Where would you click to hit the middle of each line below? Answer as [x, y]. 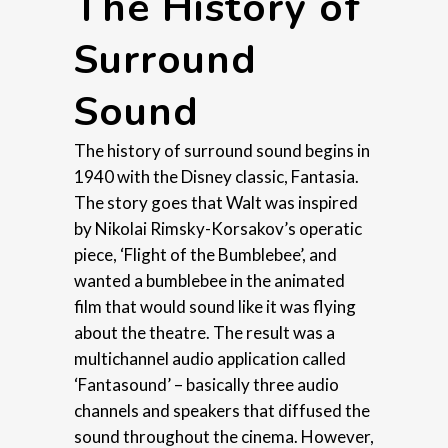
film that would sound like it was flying [215, 306]
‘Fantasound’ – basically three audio [206, 384]
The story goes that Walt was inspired [216, 202]
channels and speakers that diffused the [222, 410]
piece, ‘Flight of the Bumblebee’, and [205, 254]
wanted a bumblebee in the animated [209, 280]
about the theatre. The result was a [204, 332]
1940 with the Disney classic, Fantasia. [216, 176]
